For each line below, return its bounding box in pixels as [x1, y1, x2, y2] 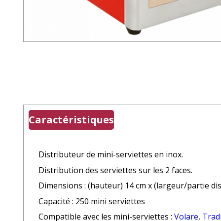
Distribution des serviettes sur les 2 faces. [38, 164, 192, 176]
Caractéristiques [29, 113, 114, 127]
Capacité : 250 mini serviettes [38, 195, 145, 207]
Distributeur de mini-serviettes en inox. [38, 149, 183, 160]
